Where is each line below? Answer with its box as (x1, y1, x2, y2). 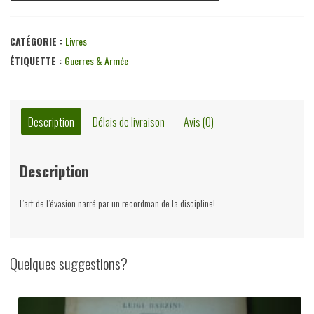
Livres (65, 34, 87, 49)
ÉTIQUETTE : (10, 53, 64, 69)
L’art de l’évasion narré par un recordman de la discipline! (20, 196, 215, 211)
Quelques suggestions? (10, 252, 128, 275)
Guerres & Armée (64, 53, 128, 69)
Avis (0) (184, 112, 214, 130)
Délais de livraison (93, 112, 165, 130)
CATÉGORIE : (10, 34, 65, 49)
